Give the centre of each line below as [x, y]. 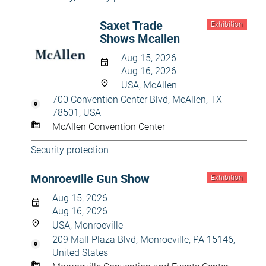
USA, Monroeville [88, 225]
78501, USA [77, 113]
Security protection [70, 150]
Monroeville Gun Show [90, 178]
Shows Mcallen [140, 38]
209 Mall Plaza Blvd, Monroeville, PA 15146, [144, 240]
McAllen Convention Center [109, 126]
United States [80, 253]
